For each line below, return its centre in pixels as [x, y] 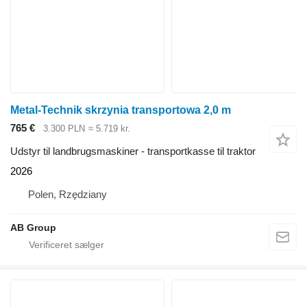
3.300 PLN [64, 128]
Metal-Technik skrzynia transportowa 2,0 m [121, 110]
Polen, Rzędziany [67, 195]
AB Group [33, 228]
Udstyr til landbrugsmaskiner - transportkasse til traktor [133, 151]
